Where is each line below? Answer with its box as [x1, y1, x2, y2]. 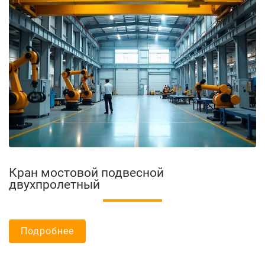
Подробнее [21, 225, 74, 237]
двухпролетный [9, 177, 100, 192]
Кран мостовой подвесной [9, 165, 164, 180]
